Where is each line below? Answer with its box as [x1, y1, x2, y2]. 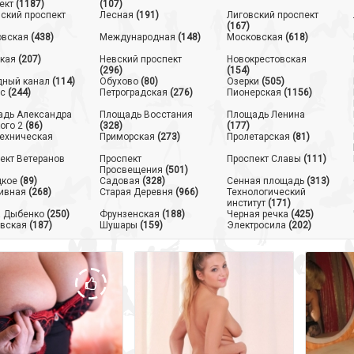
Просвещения [99, 164, 163, 175]
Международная [99, 32, 175, 43]
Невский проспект [99, 54, 182, 65]
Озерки [226, 76, 259, 87]
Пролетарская [226, 131, 290, 142]
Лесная [99, 9, 134, 21]
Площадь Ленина [226, 109, 305, 120]
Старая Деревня [99, 186, 173, 198]
